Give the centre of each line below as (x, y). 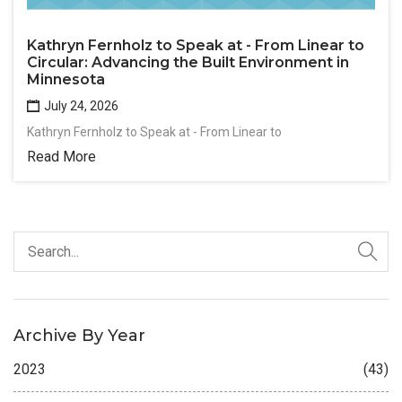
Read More (61, 156)
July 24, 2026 (80, 105)
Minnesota (66, 79)
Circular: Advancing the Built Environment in (188, 62)
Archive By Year (79, 335)
